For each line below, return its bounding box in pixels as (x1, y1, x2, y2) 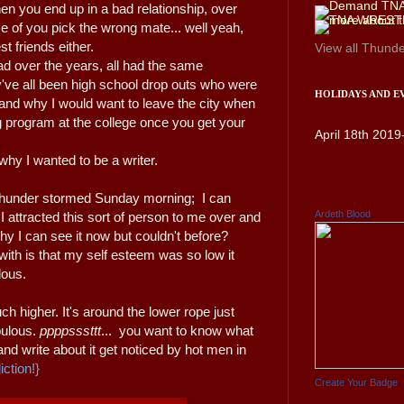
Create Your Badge (315, 376, 398, 388)
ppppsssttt (36, 323, 101, 339)
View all (315, 40, 362, 55)
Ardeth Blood (315, 207, 371, 219)
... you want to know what (101, 323, 253, 339)
